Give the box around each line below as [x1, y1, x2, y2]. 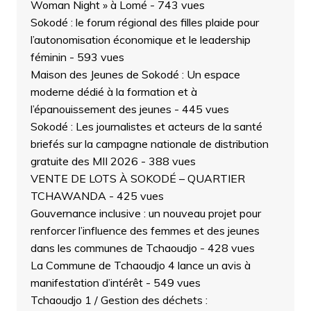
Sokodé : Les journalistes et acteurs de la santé [30, 119, 262, 133]
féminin [30, 49, 67, 64]
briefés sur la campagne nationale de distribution [30, 136, 269, 151]
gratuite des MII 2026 [30, 153, 138, 168]
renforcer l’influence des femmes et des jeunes [30, 223, 260, 237]
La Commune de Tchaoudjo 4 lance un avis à [30, 258, 251, 272]
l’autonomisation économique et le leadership [30, 32, 251, 47]
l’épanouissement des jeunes [30, 101, 171, 116]
